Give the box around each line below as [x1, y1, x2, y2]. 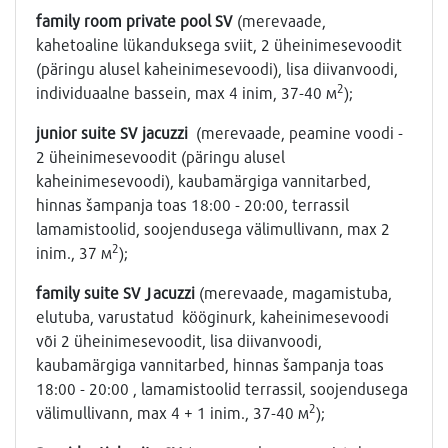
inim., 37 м [36, 243, 112, 263]
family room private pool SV [36, 11, 233, 31]
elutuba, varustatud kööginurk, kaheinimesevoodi [36, 307, 389, 327]
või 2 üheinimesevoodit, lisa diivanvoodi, [36, 331, 322, 351]
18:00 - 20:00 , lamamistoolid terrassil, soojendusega [36, 379, 408, 399]
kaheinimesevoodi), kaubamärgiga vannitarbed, [36, 171, 371, 191]
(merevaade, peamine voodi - [192, 123, 403, 143]
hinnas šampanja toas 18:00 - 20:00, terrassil [36, 195, 349, 215]
